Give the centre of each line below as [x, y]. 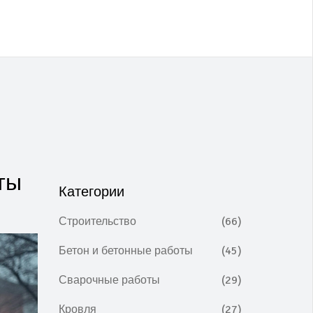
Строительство [97, 221]
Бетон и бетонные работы [125, 251]
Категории [91, 192]
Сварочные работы [109, 280]
